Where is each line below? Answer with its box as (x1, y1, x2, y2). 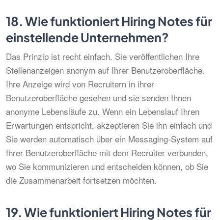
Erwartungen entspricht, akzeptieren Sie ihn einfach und (6, 119, 212, 131)
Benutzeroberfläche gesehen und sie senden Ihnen (6, 91, 191, 104)
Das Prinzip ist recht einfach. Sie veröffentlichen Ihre (6, 50, 199, 62)
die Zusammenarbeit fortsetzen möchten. (6, 174, 157, 186)
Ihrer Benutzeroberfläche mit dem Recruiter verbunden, (6, 146, 208, 159)
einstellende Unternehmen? (6, 29, 169, 45)
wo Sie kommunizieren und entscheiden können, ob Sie (6, 160, 208, 172)
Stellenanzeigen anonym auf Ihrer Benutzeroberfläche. (6, 64, 205, 76)
